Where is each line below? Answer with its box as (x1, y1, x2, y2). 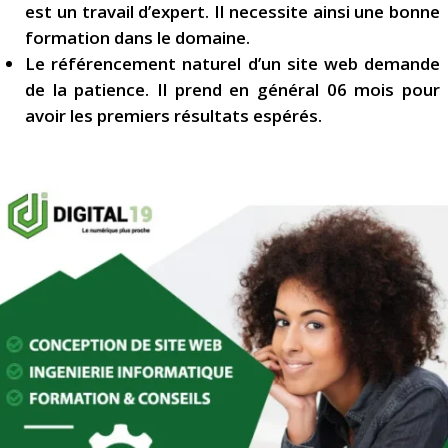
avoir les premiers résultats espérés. (25, 104, 322, 128)
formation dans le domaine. (25, 26, 250, 50)
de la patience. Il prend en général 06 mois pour (25, 78, 440, 102)
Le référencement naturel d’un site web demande (25, 52, 440, 76)
